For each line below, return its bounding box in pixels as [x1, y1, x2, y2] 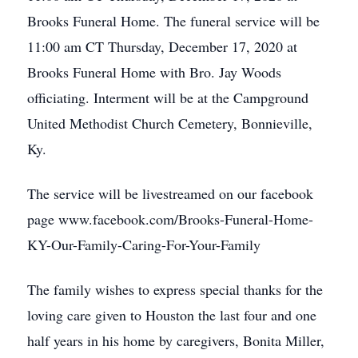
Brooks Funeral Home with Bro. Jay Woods [27, 62, 281, 82]
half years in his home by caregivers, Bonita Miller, [27, 331, 324, 350]
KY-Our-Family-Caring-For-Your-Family [27, 235, 261, 254]
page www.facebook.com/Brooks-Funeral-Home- [27, 209, 313, 229]
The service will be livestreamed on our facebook [27, 184, 313, 203]
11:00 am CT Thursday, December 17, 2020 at [27, 37, 297, 56]
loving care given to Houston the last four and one [27, 305, 316, 324]
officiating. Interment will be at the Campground [27, 88, 308, 107]
